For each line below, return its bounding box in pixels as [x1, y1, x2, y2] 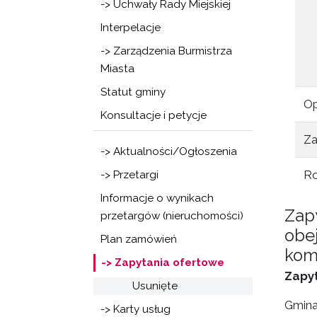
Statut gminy [100, 86, 166, 98]
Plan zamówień [100, 233, 177, 246]
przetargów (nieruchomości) [100, 209, 243, 222]
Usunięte [132, 279, 178, 292]
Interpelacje [100, 21, 161, 34]
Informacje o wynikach [100, 192, 214, 204]
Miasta [100, 62, 134, 75]
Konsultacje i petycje [100, 109, 207, 122]
